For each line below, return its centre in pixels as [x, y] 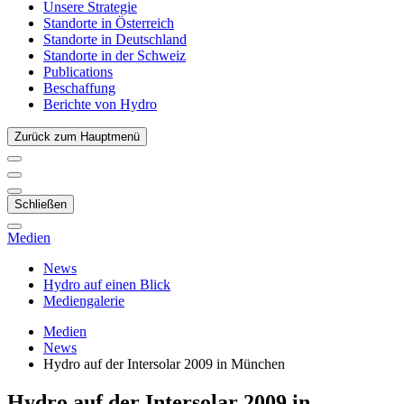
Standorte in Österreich [109, 23]
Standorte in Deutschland [115, 39]
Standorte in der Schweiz [115, 55]
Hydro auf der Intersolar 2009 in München [164, 364]
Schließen [41, 204]
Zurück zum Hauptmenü [77, 137]
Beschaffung [79, 88]
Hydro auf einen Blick [107, 285]
